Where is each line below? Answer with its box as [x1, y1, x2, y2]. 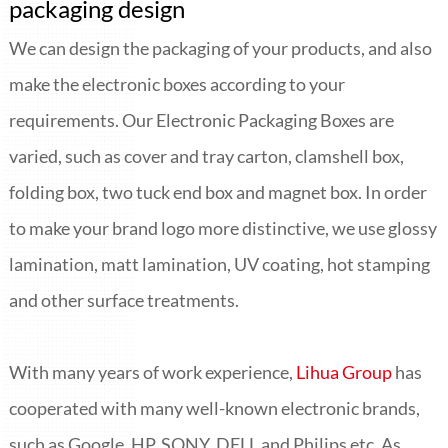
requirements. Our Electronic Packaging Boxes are [8, 108, 394, 131]
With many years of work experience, [8, 360, 296, 383]
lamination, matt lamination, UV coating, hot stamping [8, 252, 430, 275]
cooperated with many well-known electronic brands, [8, 396, 420, 419]
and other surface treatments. [8, 288, 239, 311]
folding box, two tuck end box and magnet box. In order [8, 180, 427, 203]
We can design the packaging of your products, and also [8, 36, 432, 59]
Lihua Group [295, 360, 392, 383]
